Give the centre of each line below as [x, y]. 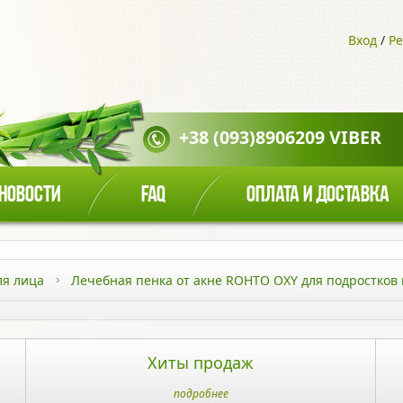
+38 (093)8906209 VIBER [280, 138]
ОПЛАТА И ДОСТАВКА [318, 196]
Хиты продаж [201, 363]
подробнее [201, 394]
